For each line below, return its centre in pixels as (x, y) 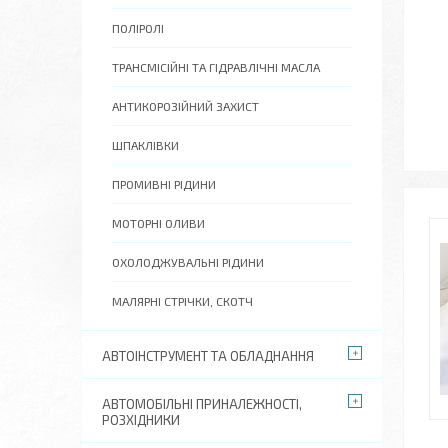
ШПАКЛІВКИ (145, 145)
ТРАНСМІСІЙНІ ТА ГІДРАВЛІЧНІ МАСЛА (216, 67)
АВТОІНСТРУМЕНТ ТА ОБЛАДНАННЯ (208, 356)
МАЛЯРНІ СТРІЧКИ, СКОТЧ (182, 301)
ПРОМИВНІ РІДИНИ (164, 184)
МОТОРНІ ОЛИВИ (158, 223)
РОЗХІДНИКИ (141, 420)
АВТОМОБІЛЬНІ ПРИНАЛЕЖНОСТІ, (202, 404)
